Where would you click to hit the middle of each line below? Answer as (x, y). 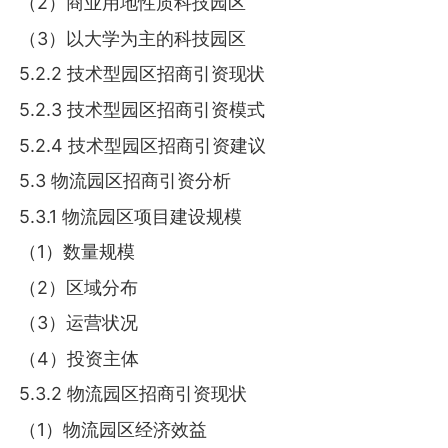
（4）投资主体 (79, 358)
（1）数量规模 (77, 252)
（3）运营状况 (79, 323)
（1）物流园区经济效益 (113, 429)
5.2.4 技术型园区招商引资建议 (143, 145)
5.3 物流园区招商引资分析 (125, 181)
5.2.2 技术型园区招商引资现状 (142, 74)
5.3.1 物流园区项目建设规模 (131, 216)
